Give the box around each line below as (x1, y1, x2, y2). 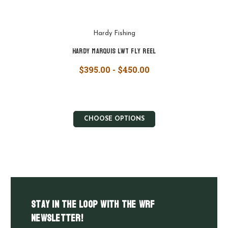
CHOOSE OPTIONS (83, 116, 145, 122)
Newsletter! (31, 209, 83, 227)
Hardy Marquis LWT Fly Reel (72, 44, 156, 58)
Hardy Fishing (93, 30, 135, 37)
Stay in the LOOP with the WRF (31, 195, 155, 213)
